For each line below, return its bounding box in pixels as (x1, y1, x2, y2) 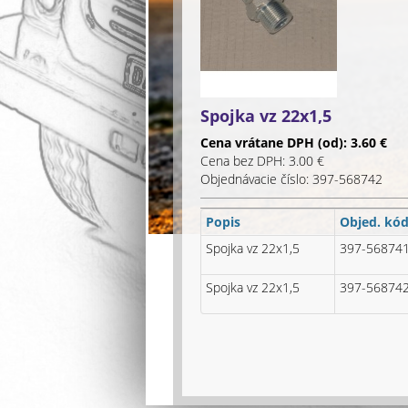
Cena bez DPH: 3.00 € (200, 152, 324, 169)
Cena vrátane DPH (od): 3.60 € (200, 134, 387, 151)
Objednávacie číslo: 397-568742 (200, 170, 382, 188)
